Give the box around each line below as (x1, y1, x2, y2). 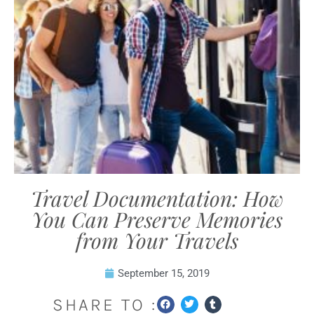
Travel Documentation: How (30, 184, 284, 212)
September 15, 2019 (118, 267, 210, 280)
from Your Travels (76, 226, 238, 254)
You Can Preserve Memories (32, 205, 282, 233)
